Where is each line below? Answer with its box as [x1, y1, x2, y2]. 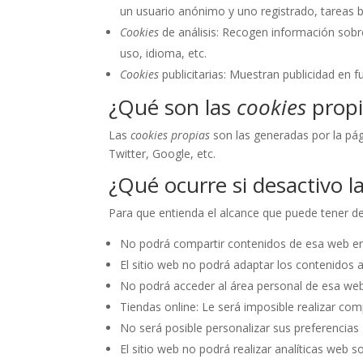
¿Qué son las [109, 92, 237, 122]
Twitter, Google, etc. [109, 146, 216, 162]
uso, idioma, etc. [120, 45, 207, 62]
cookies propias [130, 127, 211, 143]
